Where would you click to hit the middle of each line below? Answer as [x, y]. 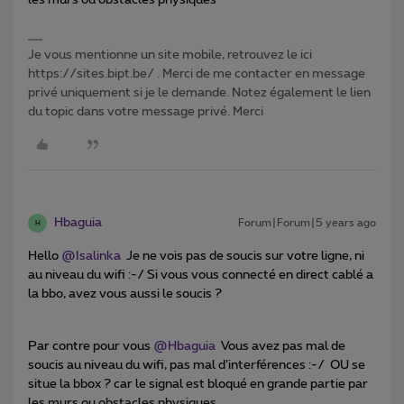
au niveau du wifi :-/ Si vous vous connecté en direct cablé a [201, 275]
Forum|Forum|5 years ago [307, 223]
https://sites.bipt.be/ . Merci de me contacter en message [197, 74]
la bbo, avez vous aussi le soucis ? [125, 294]
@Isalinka [91, 257]
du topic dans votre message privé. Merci [146, 112]
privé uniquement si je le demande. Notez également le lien [199, 93]
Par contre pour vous [91, 347]
